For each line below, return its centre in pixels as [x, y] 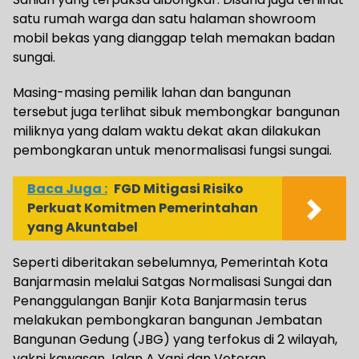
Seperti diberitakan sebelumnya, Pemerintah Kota [170, 263]
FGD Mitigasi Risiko [179, 189]
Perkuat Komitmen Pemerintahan [143, 208]
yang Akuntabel [83, 228]
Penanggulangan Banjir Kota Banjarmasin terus [160, 301]
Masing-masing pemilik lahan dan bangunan [152, 93]
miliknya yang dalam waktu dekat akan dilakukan [167, 131]
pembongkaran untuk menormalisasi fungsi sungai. [172, 151]
